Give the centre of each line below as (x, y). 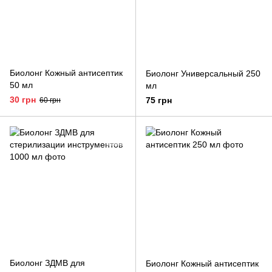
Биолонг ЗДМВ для (47, 263)
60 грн (50, 100)
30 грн (23, 100)
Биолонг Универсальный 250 (203, 73)
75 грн (159, 100)
